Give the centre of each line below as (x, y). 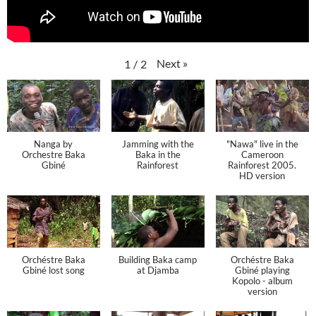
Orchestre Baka (53, 154)
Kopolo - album (262, 281)
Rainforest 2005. (262, 165)
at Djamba (158, 271)
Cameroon (262, 154)
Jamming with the (158, 144)
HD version (262, 175)
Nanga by (54, 144)
